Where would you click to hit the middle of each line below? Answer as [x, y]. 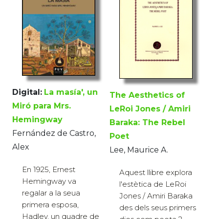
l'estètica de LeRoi [153, 184]
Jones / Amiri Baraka [156, 196]
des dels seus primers [158, 207]
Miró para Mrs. [42, 106]
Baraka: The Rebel [147, 122]
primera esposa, [50, 204]
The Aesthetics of [147, 95]
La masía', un [71, 92]
